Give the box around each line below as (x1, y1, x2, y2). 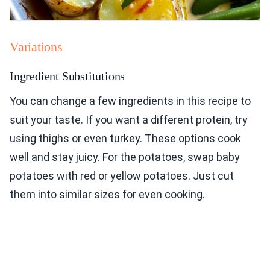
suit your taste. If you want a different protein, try (10, 113, 248, 127)
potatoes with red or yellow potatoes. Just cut (10, 169, 234, 183)
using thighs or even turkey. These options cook (10, 132, 241, 145)
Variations (10, 39, 63, 55)
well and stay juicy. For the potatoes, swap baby (10, 151, 240, 164)
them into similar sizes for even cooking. (10, 188, 205, 201)
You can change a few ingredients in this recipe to (10, 95, 251, 108)
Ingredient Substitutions (10, 69, 125, 83)
